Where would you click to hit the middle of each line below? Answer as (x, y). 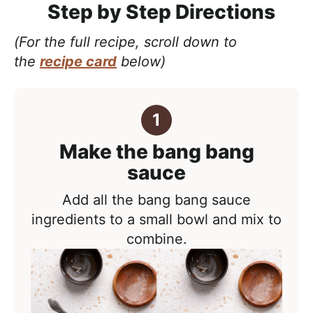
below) (141, 61)
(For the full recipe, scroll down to (125, 42)
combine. (156, 239)
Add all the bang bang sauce (156, 200)
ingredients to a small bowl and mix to (156, 219)
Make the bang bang (156, 152)
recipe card (78, 61)
